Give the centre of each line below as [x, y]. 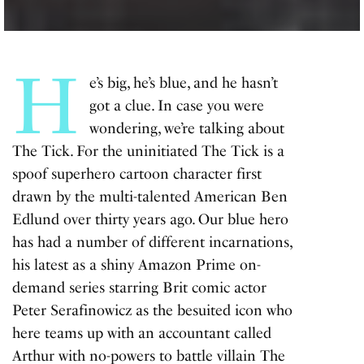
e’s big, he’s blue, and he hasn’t [183, 83]
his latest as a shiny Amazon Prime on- [137, 265]
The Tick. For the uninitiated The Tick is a [149, 152]
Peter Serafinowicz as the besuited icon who [153, 311]
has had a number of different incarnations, [152, 243]
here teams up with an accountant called [142, 334]
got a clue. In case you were [176, 106]
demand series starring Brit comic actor [140, 288]
